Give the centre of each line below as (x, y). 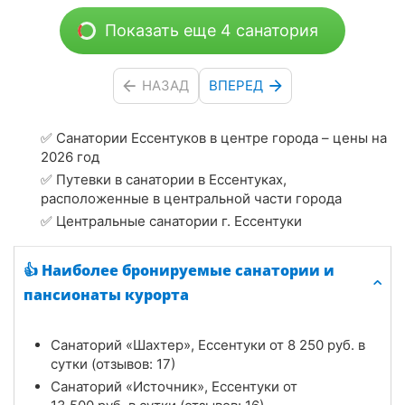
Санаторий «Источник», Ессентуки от (174, 386)
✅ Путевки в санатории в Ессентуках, (164, 179)
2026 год (70, 156)
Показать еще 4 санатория (212, 31)
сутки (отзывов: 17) (113, 363)
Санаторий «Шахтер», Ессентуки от (169, 344)
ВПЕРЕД (236, 86)
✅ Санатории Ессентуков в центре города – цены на (214, 137)
